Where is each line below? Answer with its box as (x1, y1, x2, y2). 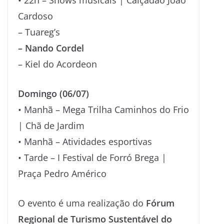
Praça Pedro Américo (18, 167, 106, 179)
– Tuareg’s (18, 25, 60, 38)
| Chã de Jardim (18, 119, 84, 131)
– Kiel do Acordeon (18, 57, 97, 70)
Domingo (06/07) (18, 87, 89, 99)
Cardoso (18, 9, 53, 22)
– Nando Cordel (18, 41, 84, 54)
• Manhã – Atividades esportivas (18, 135, 152, 147)
